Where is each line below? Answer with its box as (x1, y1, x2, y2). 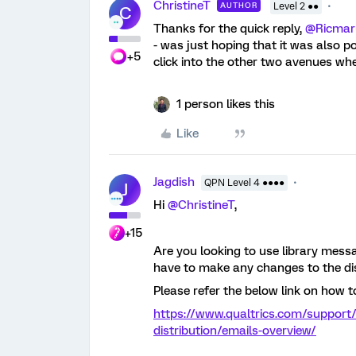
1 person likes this (176, 96, 275, 111)
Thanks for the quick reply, (153, 21, 305, 36)
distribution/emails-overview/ (153, 323, 316, 338)
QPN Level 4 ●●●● (204, 176, 284, 188)
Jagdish (153, 174, 195, 189)
